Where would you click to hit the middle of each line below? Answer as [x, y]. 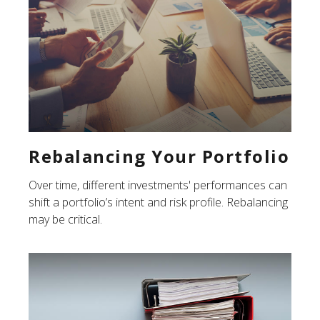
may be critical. [65, 219]
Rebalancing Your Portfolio [159, 156]
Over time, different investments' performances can [158, 185]
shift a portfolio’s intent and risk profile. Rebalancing [158, 202]
